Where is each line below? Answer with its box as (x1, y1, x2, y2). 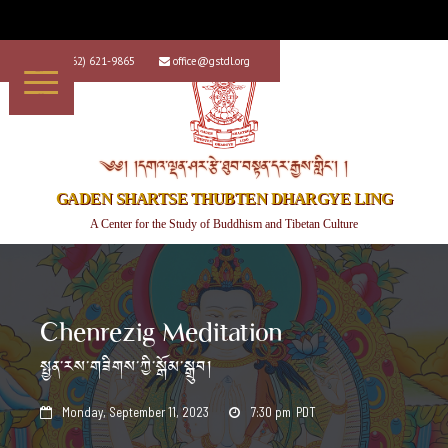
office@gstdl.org (173, 54, 250, 68)
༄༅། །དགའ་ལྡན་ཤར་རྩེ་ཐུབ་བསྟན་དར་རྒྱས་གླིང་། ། (100, 152, 348, 182)
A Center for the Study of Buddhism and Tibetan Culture (90, 217, 358, 231)
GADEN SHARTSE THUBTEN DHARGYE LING (55, 190, 393, 207)
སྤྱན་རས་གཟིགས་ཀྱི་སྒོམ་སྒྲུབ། (40, 352, 213, 384)
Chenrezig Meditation (40, 317, 282, 347)
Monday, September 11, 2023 (62, 404, 209, 420)
